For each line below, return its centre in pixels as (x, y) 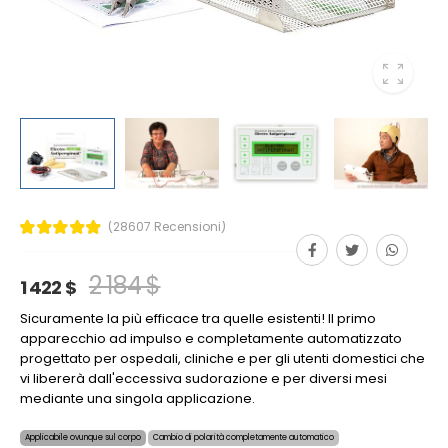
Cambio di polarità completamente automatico (243, 437)
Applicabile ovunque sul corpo (83, 437)
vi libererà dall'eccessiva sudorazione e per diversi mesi (203, 378)
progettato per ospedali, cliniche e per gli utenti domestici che (222, 358)
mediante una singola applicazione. (137, 398)
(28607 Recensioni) (166, 226)
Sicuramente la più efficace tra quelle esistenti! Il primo (198, 318)
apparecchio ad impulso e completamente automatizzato (211, 338)
